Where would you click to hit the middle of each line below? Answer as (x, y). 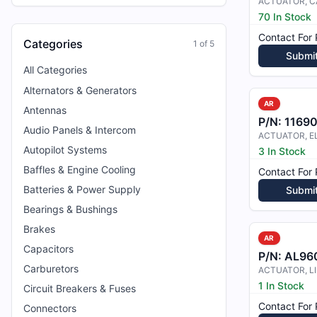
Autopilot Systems (65, 150)
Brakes (39, 229)
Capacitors (48, 249)
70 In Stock (285, 17)
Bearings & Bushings (70, 209)
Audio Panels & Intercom (80, 130)
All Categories (55, 70)
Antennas (45, 110)
